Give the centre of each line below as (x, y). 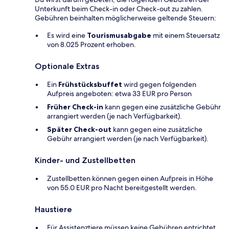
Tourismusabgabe (119, 35)
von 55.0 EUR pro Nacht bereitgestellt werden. (122, 187)
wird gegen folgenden (159, 84)
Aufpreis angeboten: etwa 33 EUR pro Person (119, 93)
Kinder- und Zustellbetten (85, 160)
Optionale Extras (67, 66)
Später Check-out (79, 129)
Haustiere (53, 209)
